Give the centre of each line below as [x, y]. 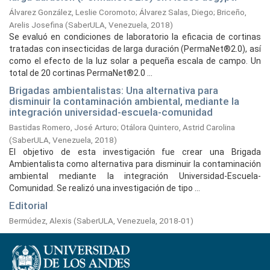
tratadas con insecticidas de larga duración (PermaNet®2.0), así [135, 49]
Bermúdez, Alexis [40, 221]
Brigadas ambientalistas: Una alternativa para [114, 90]
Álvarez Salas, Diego [176, 12]
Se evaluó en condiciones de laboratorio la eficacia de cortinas [135, 37]
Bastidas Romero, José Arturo [63, 127]
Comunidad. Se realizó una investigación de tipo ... [105, 188]
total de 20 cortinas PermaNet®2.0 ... [81, 73]
